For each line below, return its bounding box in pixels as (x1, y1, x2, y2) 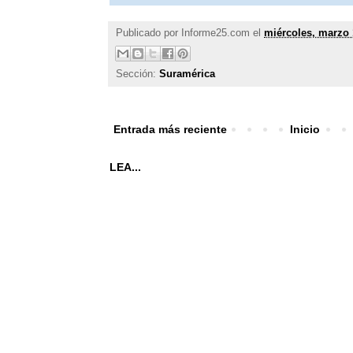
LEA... (110, 161, 141, 174)
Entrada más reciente (113, 123, 227, 136)
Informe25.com (181, 27, 250, 39)
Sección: (116, 68, 159, 80)
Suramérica (159, 68, 215, 80)
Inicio (290, 123, 321, 136)
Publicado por (116, 27, 181, 39)
